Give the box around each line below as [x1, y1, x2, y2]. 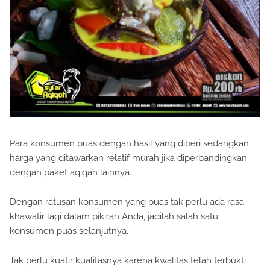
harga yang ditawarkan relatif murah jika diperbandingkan [10, 152, 247, 164]
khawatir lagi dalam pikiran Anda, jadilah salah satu [10, 211, 218, 222]
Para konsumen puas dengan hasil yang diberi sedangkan [10, 138, 249, 149]
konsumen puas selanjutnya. [10, 225, 128, 237]
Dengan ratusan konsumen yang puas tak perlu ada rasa [10, 196, 244, 208]
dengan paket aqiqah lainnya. [10, 167, 131, 178]
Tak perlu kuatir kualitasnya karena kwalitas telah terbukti [10, 255, 246, 266]
